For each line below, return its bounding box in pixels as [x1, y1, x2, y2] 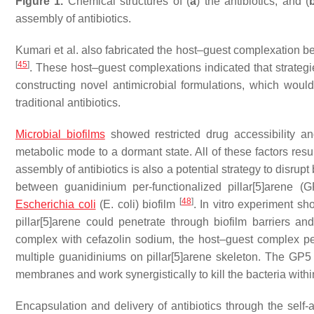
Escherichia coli [15, 198, 96, 211]
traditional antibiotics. [15, 97, 121, 109]
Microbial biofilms [15, 128, 105, 141]
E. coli [103, 198, 135, 211]
